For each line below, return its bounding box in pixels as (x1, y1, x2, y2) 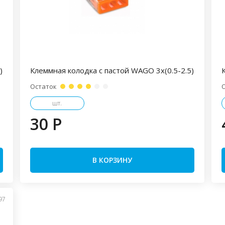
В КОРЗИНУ (92, 155, 132, 165)
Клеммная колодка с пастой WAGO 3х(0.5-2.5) (30, 65, 194, 75)
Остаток (30, 82, 57, 91)
